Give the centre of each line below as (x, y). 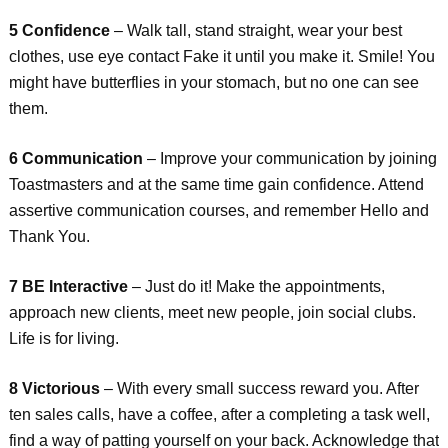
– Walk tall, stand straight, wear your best (255, 30)
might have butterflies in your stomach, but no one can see (213, 82)
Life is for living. (63, 338)
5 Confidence (59, 30)
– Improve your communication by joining (289, 158)
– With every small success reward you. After (259, 388)
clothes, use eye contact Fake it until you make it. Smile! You (221, 56)
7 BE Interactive (68, 286)
